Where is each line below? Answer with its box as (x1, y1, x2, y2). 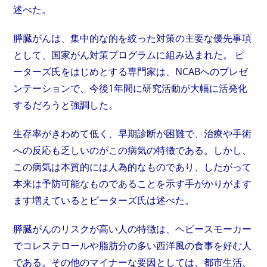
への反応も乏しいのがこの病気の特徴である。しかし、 (13, 144, 252, 157)
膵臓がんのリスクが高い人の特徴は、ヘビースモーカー (13, 222, 252, 235)
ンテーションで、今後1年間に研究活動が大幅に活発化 (13, 82, 248, 95)
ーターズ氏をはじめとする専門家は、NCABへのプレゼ (13, 65, 249, 78)
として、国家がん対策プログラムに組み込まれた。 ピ (13, 48, 245, 61)
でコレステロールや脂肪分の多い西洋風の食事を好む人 (13, 239, 252, 252)
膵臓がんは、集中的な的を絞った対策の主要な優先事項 (13, 32, 252, 45)
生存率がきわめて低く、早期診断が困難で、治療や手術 (13, 127, 252, 140)
